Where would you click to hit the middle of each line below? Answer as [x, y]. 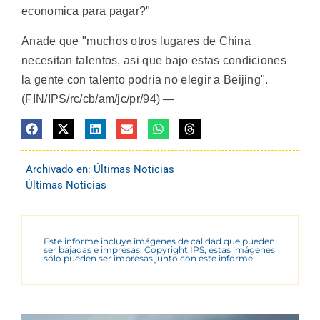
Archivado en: [60, 170]
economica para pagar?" [86, 11]
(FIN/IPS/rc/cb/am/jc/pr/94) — [98, 99]
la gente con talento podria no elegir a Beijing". [145, 79]
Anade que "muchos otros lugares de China [136, 41]
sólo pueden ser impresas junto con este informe [148, 259]
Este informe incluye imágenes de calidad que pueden [159, 241]
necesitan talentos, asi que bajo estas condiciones [154, 60]
